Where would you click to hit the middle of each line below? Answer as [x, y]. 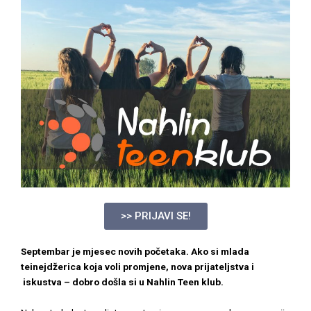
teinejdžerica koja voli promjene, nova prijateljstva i [137, 267]
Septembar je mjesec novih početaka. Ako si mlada [135, 252]
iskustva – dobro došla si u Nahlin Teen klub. [122, 282]
